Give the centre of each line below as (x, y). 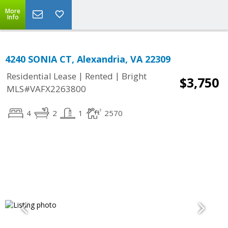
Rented (99, 76)
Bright (134, 76)
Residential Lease (41, 76)
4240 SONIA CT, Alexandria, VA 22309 (88, 59)
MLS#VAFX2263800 (46, 89)
